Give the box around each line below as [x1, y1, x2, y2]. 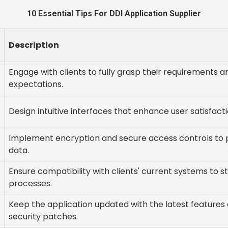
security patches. [9, 211, 78, 223]
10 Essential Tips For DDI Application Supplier [27, 9, 201, 19]
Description [9, 39, 59, 51]
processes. [9, 178, 52, 190]
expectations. [9, 78, 63, 91]
